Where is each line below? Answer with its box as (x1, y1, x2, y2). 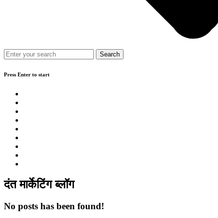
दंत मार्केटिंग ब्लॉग (4, 178, 74, 191)
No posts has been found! (4, 201, 104, 212)
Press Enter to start (4, 72, 50, 78)
